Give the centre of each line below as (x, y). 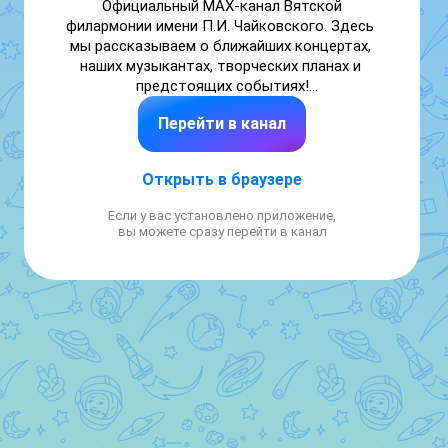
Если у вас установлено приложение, (222, 215)
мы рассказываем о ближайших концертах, (220, 46)
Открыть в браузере (222, 179)
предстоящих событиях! (222, 86)
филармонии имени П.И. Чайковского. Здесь (220, 26)
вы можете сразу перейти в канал (222, 231)
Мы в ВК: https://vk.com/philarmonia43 (222, 126)
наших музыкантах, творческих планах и (220, 66)
